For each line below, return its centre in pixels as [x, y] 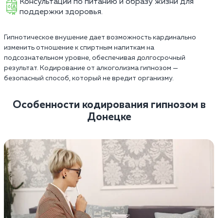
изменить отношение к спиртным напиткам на [79, 47]
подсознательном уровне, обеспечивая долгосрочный [95, 58]
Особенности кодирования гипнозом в [109, 105]
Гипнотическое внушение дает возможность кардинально [100, 37]
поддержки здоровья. [61, 12]
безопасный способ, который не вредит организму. [89, 78]
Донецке [109, 117]
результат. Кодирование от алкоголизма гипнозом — [91, 68]
